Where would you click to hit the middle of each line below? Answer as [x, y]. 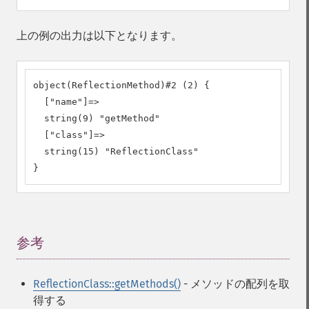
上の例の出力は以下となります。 [99, 36]
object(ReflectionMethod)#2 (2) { [121, 85]
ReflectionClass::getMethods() [107, 284]
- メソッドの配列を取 [235, 284]
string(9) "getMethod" [97, 118]
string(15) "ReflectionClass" [116, 151]
